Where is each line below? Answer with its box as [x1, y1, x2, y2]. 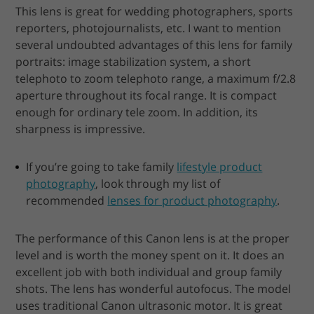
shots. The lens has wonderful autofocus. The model [15, 281, 292, 297]
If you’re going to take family [26, 159, 177, 175]
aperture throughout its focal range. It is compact [15, 88, 278, 104]
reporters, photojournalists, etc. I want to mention [15, 20, 282, 36]
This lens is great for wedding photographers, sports [15, 4, 294, 20]
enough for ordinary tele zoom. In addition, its [15, 104, 259, 121]
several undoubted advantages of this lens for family [15, 37, 293, 53]
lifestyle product [177, 159, 263, 175]
